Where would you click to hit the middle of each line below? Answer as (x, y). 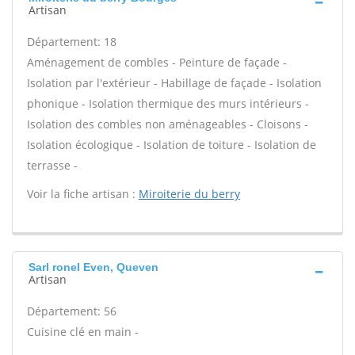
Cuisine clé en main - (83, 332)
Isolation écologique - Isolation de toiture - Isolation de (172, 145)
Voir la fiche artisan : (83, 194)
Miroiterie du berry (189, 194)
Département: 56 (72, 311)
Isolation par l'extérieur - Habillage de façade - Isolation (174, 83)
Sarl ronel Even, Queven (94, 267)
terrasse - (52, 165)
